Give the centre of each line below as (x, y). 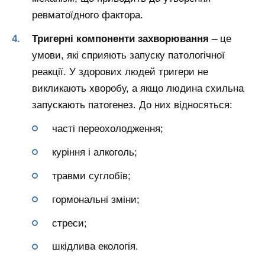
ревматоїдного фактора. (88, 15)
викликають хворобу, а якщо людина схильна (138, 89)
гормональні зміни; (96, 199)
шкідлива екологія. (95, 247)
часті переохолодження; (108, 128)
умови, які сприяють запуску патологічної (128, 56)
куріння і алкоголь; (95, 152)
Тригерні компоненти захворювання (120, 39)
